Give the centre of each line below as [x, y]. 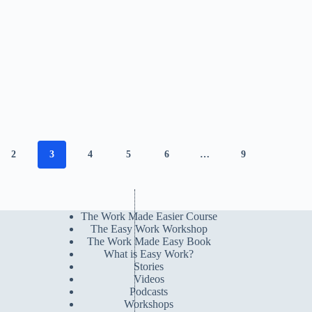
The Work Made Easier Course [149, 217]
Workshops [149, 304]
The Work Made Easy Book [149, 242]
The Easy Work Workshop [149, 229]
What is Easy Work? [149, 254]
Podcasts [149, 292]
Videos [149, 279]
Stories [149, 267]
